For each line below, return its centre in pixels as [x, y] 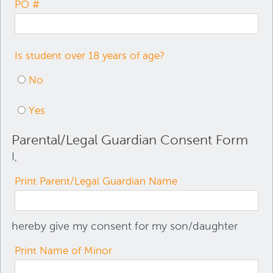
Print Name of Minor [64, 250]
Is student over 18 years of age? [90, 55]
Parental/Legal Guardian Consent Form [130, 139]
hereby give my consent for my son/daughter [125, 225]
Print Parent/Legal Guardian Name [96, 181]
